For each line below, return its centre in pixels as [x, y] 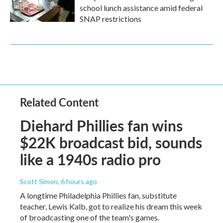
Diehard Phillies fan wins [101, 125]
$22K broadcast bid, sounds [111, 142]
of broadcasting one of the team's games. [90, 217]
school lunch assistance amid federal [141, 8]
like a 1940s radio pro [90, 159]
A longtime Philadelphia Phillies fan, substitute [98, 195]
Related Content [59, 102]
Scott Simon [39, 181]
